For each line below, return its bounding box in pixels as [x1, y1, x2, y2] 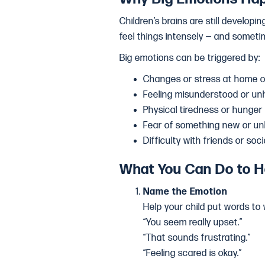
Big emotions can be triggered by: [119, 53, 260, 64]
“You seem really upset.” [143, 217, 243, 228]
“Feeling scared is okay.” [143, 248, 242, 259]
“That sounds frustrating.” [143, 232, 251, 244]
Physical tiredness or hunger [143, 105, 263, 116]
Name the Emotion [143, 186, 227, 198]
